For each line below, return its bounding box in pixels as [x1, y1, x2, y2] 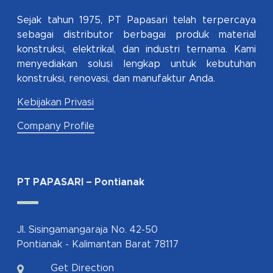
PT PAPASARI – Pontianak [17, 177, 144, 188]
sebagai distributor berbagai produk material [17, 30, 256, 40]
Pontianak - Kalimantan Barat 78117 [17, 239, 179, 250]
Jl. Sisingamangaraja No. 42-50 [17, 225, 158, 235]
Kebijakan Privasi [17, 97, 94, 108]
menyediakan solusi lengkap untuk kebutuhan [17, 59, 256, 69]
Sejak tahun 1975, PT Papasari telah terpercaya [17, 15, 256, 26]
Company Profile [17, 121, 94, 132]
